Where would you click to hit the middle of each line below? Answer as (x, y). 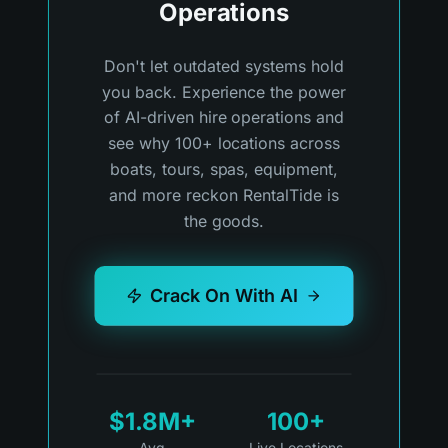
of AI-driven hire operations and (224, 117)
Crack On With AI (224, 295)
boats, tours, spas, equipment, (224, 169)
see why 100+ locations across (224, 143)
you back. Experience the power (224, 91)
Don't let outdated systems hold (224, 65)
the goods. (224, 221)
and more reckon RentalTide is (224, 195)
